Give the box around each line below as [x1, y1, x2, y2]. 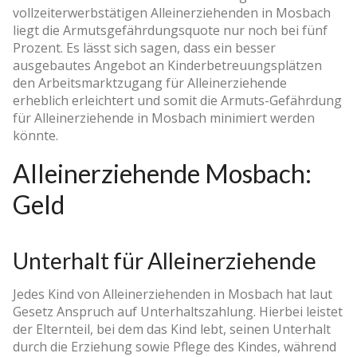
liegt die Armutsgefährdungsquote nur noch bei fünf [13, 21, 328, 39]
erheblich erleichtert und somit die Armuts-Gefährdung [13, 91, 342, 109]
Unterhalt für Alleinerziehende [13, 246, 316, 274]
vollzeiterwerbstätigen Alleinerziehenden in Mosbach [13, 3, 331, 22]
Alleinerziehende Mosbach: [13, 157, 312, 189]
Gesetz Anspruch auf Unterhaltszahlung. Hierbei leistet [13, 302, 343, 320]
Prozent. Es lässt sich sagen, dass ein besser [13, 38, 276, 57]
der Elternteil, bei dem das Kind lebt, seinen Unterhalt [13, 320, 331, 338]
